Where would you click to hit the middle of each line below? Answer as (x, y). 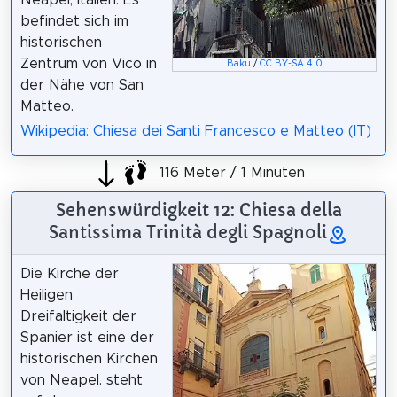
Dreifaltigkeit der (78, 317)
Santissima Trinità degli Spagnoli (188, 233)
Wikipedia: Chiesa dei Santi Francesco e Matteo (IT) (195, 132)
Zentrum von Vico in (88, 63)
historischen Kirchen (89, 359)
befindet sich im (74, 21)
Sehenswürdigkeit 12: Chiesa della (198, 210)
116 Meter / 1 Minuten (230, 172)
